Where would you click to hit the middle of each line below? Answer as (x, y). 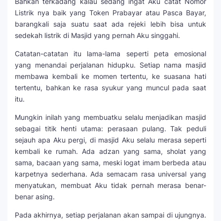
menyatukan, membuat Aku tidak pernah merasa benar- (110, 185)
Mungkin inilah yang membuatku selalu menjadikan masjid (110, 117)
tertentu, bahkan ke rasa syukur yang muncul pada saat (110, 88)
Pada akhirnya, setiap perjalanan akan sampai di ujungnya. (110, 215)
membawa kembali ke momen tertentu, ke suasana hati (110, 76)
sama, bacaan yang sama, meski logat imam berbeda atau (110, 163)
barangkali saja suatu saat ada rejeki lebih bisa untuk (110, 24)
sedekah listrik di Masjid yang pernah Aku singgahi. (97, 36)
